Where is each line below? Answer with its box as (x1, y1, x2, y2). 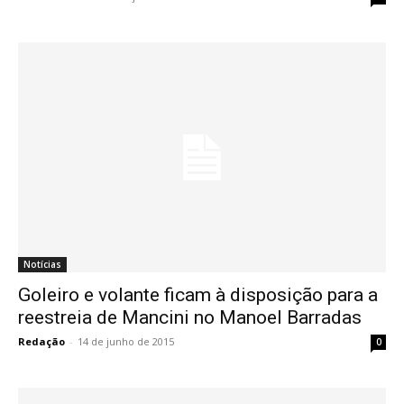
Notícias (23, 258, 61, 271)
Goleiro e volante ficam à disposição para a (18, 284, 378, 307)
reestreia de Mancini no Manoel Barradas (18, 307, 362, 329)
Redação (18, 335, 65, 349)
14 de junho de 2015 (78, 335, 174, 349)
